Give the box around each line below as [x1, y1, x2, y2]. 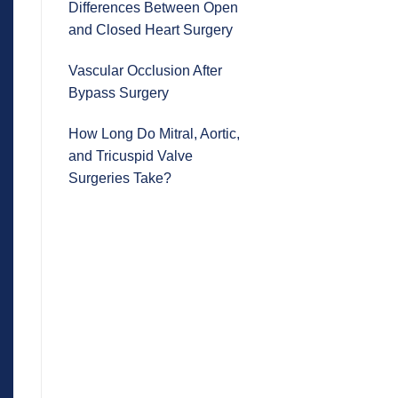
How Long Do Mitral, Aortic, [68, 125, 240, 141]
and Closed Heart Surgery [68, 22, 233, 38]
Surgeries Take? [68, 170, 171, 186]
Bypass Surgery [68, 84, 169, 100]
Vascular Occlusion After [68, 62, 222, 78]
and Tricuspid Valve [68, 147, 193, 163]
